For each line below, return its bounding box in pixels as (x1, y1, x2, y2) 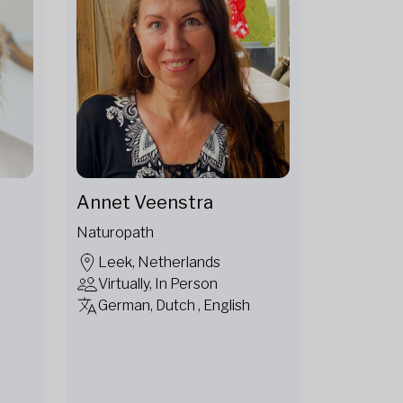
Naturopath (76, 224, 154, 242)
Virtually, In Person (98, 275, 218, 293)
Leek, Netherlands (98, 254, 220, 272)
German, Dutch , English (98, 297, 250, 315)
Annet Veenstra (76, 192, 213, 214)
